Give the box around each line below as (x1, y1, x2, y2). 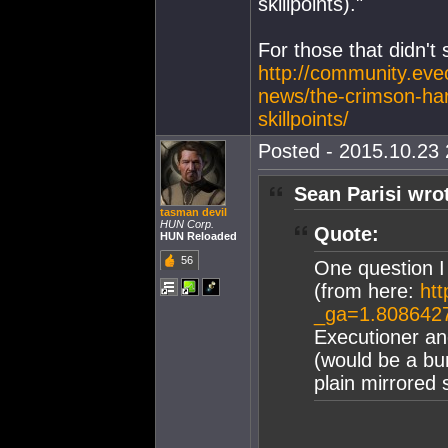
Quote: (314, 223, 379, 245)
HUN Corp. (160, 218, 214, 230)
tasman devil (160, 206, 227, 218)
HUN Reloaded (160, 230, 237, 242)
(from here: (314, 280, 420, 302)
